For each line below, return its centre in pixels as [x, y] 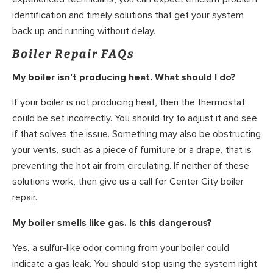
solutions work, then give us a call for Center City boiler [128, 182]
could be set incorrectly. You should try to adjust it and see [135, 119]
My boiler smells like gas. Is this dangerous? [112, 223]
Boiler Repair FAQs [73, 54]
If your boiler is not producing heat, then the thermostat [129, 103]
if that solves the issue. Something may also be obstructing [136, 134]
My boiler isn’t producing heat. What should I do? [124, 77]
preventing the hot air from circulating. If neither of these [131, 166]
